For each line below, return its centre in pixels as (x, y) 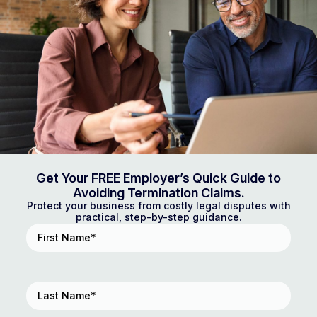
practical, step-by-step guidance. (158, 217)
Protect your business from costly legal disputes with (158, 205)
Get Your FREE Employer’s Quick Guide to (158, 178)
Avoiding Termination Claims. (158, 192)
